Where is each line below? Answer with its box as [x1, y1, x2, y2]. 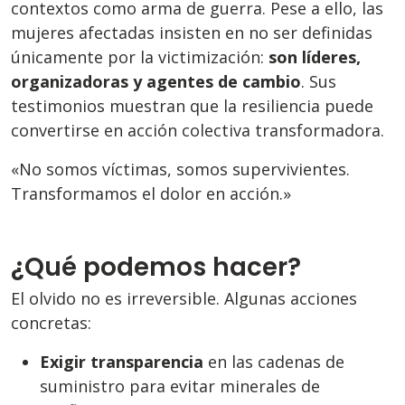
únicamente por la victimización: [11, 46, 268, 69]
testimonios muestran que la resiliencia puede [11, 95, 373, 118]
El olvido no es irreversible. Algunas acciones [11, 287, 357, 310]
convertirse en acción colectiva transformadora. [11, 119, 384, 142]
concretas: [11, 312, 91, 334]
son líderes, [268, 46, 361, 69]
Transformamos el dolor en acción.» [11, 183, 291, 205]
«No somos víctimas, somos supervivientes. [11, 158, 350, 181]
